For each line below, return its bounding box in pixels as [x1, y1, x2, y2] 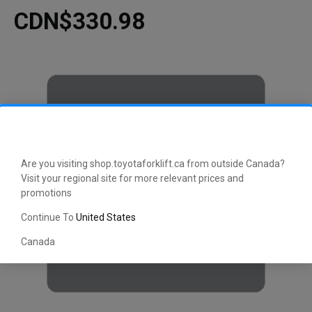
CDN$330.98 [14, 8, 145, 36]
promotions [21, 187, 72, 199]
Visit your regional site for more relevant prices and [21, 173, 244, 185]
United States [76, 212, 136, 224]
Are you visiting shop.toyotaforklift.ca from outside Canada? [21, 158, 285, 170]
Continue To [21, 212, 76, 224]
